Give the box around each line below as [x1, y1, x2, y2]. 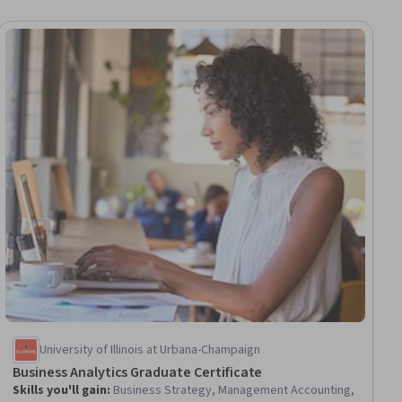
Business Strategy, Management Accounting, [113, 380, 355, 399]
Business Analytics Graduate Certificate [13, 362, 263, 382]
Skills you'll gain [13, 380, 108, 399]
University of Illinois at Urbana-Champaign [39, 340, 261, 359]
